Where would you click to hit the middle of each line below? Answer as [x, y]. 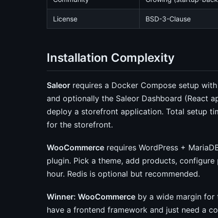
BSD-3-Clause [168, 19]
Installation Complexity [111, 58]
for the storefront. [80, 125]
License [65, 19]
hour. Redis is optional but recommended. [123, 174]
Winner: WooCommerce [91, 197]
